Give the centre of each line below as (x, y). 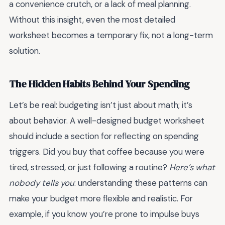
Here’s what (192, 167)
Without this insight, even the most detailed (92, 19)
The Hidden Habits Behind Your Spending (99, 84)
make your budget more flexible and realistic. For (101, 198)
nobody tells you (42, 183)
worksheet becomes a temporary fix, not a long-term (111, 35)
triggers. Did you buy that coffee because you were (107, 151)
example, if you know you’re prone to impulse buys (104, 214)
